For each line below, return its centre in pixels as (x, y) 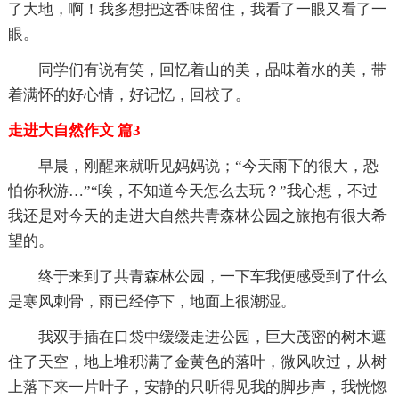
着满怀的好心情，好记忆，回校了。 (129, 94)
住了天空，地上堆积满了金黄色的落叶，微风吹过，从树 (197, 362)
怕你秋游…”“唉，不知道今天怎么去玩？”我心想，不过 (192, 191)
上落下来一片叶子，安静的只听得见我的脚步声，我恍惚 (197, 387)
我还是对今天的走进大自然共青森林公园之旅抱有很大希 (197, 216)
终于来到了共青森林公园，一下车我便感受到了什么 (212, 276)
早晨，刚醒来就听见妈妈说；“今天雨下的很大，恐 (208, 166)
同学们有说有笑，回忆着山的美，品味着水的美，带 (212, 69)
